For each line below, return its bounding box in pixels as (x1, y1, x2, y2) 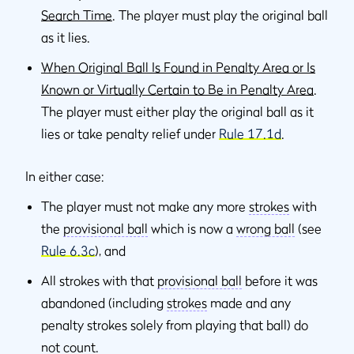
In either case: (25, 168, 104, 185)
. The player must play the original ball (112, 7, 328, 24)
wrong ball (236, 220, 295, 237)
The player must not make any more (41, 198, 249, 215)
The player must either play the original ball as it (41, 104, 314, 120)
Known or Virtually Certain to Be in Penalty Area (41, 81, 314, 98)
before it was (242, 273, 318, 289)
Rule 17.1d (219, 126, 281, 142)
